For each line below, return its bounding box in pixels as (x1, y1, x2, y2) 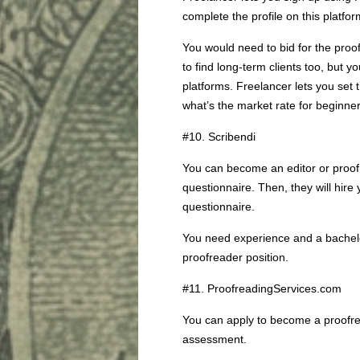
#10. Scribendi (182, 130, 256, 143)
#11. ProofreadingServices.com (182, 282, 342, 295)
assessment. (182, 333, 247, 346)
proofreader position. (182, 251, 288, 264)
